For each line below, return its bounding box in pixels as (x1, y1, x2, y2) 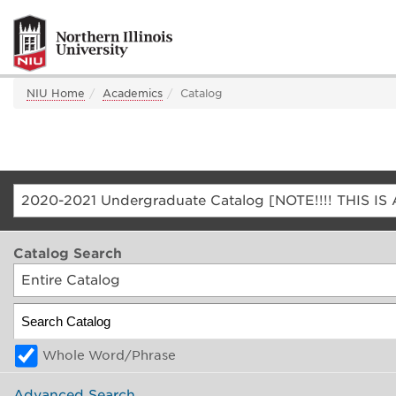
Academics (103, 87, 163, 101)
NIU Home (27, 87, 85, 101)
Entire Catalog (20, 272, 120, 288)
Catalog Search (13, 246, 122, 262)
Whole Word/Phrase (42, 348, 176, 363)
